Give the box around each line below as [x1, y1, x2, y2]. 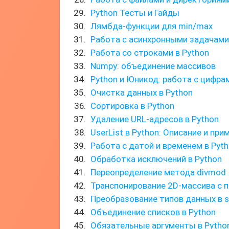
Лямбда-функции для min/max [90, 21, 213, 31]
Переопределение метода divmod [90, 167, 226, 177]
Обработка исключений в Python [90, 154, 222, 164]
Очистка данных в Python [90, 87, 193, 98]
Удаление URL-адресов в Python [90, 114, 219, 124]
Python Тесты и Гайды [90, 8, 179, 18]
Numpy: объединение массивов [90, 61, 216, 71]
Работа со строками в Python [90, 48, 209, 58]
